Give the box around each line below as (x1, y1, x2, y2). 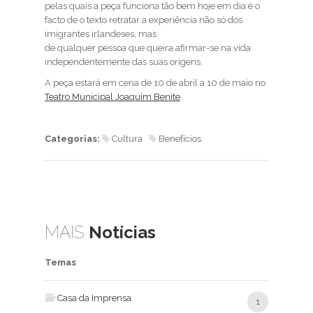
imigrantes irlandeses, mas (45, 29, 159, 40)
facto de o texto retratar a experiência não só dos (45, 15, 242, 26)
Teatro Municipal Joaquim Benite (45, 92, 180, 103)
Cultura (110, 133, 149, 145)
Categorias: (45, 133, 102, 145)
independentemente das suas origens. (45, 57, 203, 68)
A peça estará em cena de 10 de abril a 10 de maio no (45, 78, 265, 89)
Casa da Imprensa (57, 293, 131, 304)
